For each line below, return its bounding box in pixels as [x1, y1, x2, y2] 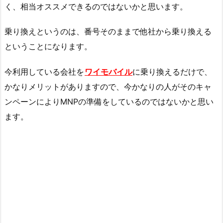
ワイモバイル [85, 67, 132, 77]
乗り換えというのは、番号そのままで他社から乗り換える [4, 26, 212, 37]
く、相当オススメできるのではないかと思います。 [4, 1, 188, 11]
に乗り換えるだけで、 [132, 67, 212, 77]
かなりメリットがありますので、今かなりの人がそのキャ [4, 82, 212, 92]
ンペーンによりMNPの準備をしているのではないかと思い [4, 97, 214, 107]
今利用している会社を [4, 67, 84, 77]
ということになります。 [4, 41, 92, 52]
